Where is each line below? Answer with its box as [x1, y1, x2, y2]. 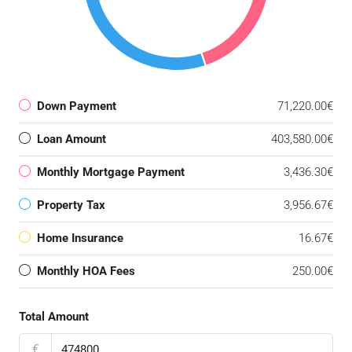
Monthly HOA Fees [37, 264, 135, 279]
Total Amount [19, 310, 89, 324]
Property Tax [37, 198, 105, 213]
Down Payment [37, 99, 116, 114]
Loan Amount [37, 132, 106, 147]
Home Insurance [37, 231, 123, 246]
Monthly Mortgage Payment [37, 165, 185, 180]
